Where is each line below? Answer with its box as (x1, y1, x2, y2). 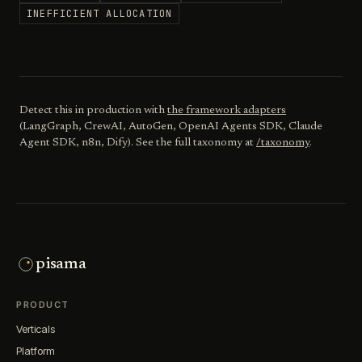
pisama (36, 256, 86, 272)
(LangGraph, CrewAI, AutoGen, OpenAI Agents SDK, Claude (19, 121, 322, 133)
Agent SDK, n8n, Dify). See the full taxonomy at (19, 137, 256, 149)
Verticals (16, 322, 55, 335)
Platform (16, 344, 55, 357)
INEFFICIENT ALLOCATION (27, 7, 173, 20)
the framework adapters (167, 105, 286, 116)
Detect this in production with (19, 105, 165, 116)
